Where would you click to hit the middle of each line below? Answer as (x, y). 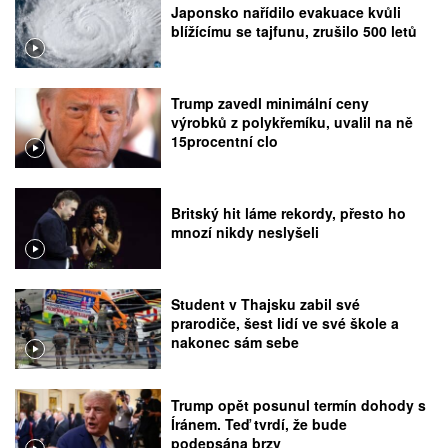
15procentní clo (225, 141)
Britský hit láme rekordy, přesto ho (289, 213)
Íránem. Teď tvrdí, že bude (259, 423)
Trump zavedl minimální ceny (270, 103)
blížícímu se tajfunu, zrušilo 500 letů (294, 31)
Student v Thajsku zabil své (266, 304)
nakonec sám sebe (235, 342)
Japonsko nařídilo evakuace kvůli (286, 12)
